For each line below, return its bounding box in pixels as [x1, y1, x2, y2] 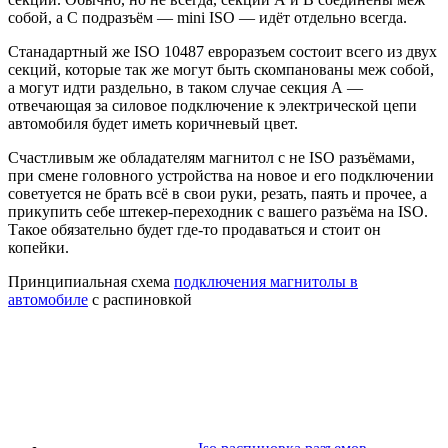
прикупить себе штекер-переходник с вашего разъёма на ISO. [8, 202, 428, 220]
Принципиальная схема [8, 272, 174, 290]
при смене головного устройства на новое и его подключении [8, 166, 434, 184]
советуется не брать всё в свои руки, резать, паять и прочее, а [8, 184, 427, 202]
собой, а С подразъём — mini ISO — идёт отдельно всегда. [8, 8, 407, 26]
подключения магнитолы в [174, 272, 358, 290]
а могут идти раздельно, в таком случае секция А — [8, 78, 363, 96]
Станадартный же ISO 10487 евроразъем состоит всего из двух [8, 42, 437, 60]
